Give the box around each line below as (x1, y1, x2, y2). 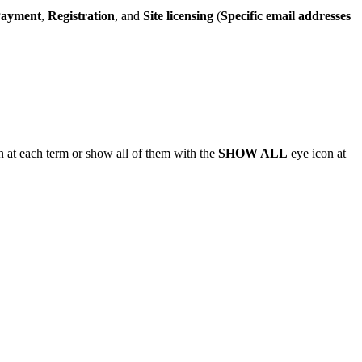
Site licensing (143, 8, 213, 23)
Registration (48, 8, 115, 23)
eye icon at (288, 145, 346, 160)
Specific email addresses (221, 8, 351, 23)
